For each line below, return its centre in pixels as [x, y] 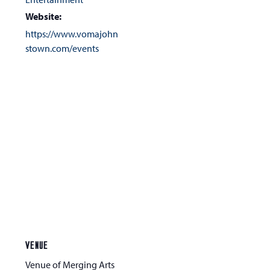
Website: [44, 17]
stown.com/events [62, 49]
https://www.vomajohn [72, 34]
